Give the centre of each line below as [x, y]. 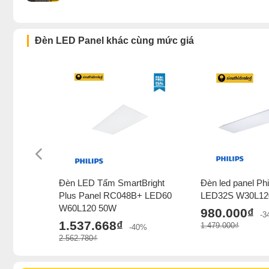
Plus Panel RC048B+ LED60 [116, 196]
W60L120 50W [88, 208]
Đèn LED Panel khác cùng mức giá [114, 41]
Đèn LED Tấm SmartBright [112, 183]
